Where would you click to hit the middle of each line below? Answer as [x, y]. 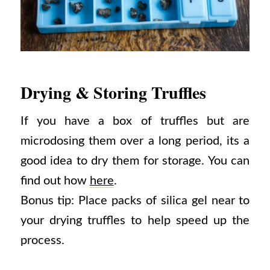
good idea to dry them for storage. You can [135, 161]
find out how [55, 181]
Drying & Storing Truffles [113, 92]
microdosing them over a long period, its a [135, 141]
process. [42, 241]
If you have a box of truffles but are [135, 121]
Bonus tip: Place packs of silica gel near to [135, 201]
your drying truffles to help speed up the [135, 221]
